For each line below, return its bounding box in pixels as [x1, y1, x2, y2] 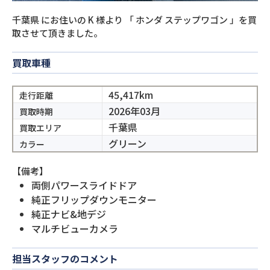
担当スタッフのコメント [12, 251, 118, 266]
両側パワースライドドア [31, 178, 137, 192]
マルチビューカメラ [31, 221, 118, 236]
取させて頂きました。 [12, 27, 102, 39]
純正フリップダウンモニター [31, 192, 157, 207]
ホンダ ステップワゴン [136, 13, 228, 26]
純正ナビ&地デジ [31, 207, 106, 221]
